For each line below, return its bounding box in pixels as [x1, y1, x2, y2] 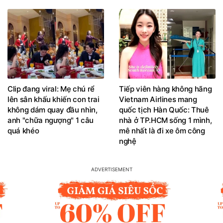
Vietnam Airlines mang [119, 94, 197, 104]
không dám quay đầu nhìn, [7, 105, 98, 114]
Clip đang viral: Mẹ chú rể [7, 84, 95, 94]
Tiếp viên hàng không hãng [119, 84, 212, 94]
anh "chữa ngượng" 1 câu [7, 115, 94, 125]
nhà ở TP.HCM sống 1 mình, [119, 115, 212, 125]
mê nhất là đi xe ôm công [119, 125, 205, 135]
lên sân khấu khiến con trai [7, 94, 100, 104]
